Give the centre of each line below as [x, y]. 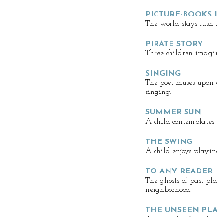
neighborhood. [169, 190]
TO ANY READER [179, 171]
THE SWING [169, 142]
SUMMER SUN [173, 112]
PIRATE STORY [174, 44]
